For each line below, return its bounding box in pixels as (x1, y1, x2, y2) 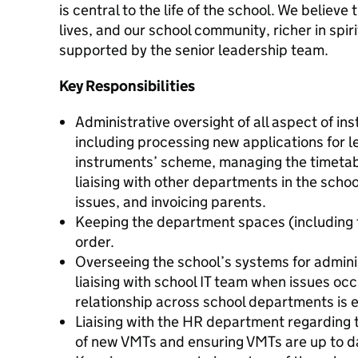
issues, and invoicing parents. (75, 193, 266, 211)
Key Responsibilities (59, 77, 195, 95)
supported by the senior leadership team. (59, 41, 328, 59)
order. (75, 233, 114, 251)
